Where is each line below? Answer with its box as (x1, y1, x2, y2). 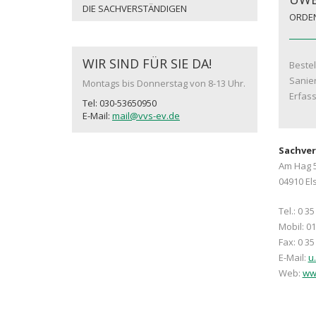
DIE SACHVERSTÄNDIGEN (83, 2, 187, 15)
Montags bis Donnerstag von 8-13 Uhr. (83, 77, 245, 90)
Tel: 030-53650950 (83, 97, 157, 109)
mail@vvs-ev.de (112, 109, 180, 122)
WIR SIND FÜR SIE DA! (83, 55, 212, 72)
